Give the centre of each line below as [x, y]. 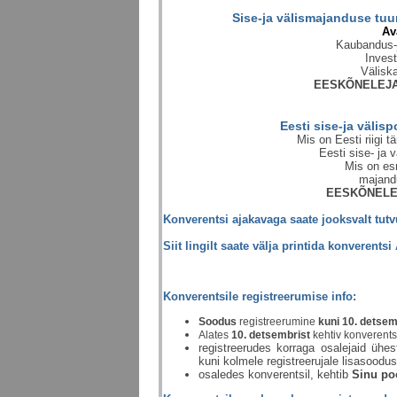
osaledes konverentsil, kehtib [275, 374]
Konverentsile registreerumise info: [260, 296]
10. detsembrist [272, 335]
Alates [215, 335]
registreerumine [277, 322]
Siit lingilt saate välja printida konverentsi [277, 246]
